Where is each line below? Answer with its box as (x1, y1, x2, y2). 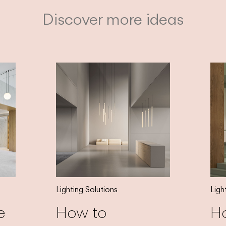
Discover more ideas (42, 10, 184, 28)
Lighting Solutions (55, 184, 118, 194)
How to (55, 202, 106, 221)
